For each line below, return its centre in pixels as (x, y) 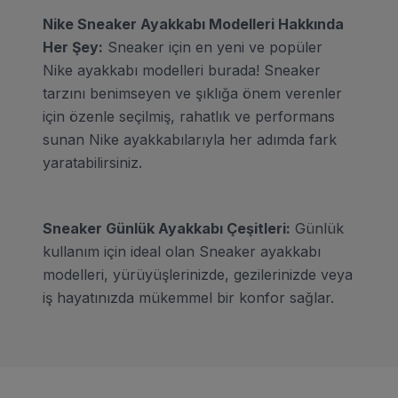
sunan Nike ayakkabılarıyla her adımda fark (190, 139)
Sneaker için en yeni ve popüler (213, 47)
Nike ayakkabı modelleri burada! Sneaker (182, 70)
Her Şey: (73, 47)
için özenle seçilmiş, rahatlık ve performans (189, 116)
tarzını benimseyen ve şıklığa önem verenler (192, 93)
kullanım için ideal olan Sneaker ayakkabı (182, 251)
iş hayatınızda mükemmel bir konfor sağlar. (188, 297)
